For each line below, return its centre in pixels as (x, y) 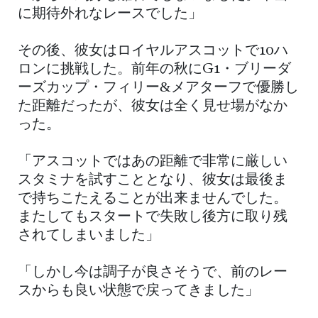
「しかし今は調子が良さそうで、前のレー (153, 272)
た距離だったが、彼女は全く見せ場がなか (153, 106)
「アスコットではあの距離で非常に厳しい (153, 161)
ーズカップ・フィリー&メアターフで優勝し (158, 88)
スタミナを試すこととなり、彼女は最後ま (153, 180)
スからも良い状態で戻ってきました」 (138, 291)
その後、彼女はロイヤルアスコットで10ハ (153, 51)
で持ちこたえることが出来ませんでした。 (153, 198)
